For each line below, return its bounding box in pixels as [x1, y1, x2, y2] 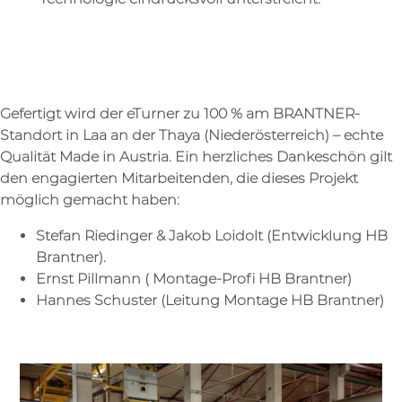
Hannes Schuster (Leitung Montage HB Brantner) [36, 291, 384, 309]
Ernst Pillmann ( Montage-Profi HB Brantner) [36, 269, 352, 287]
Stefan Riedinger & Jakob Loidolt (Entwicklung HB [36, 226, 388, 244]
